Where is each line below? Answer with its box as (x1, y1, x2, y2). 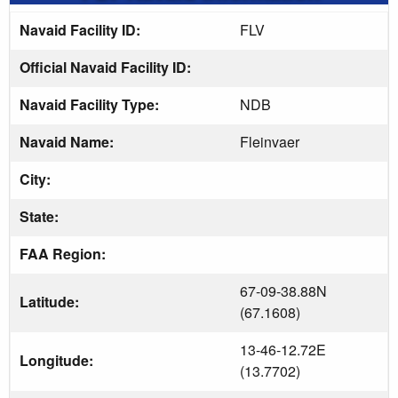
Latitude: (20, 291, 83, 312)
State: (20, 205, 62, 227)
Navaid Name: (20, 131, 117, 152)
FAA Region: (20, 243, 109, 264)
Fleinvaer (240, 131, 299, 152)
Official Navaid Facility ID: (20, 56, 195, 77)
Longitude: (20, 349, 97, 370)
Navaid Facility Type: (20, 93, 163, 115)
